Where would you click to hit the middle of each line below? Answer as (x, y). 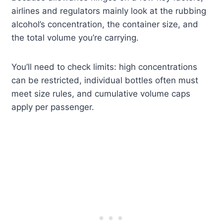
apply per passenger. (53, 107)
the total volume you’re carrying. (75, 38)
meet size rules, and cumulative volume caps (101, 94)
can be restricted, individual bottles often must (105, 81)
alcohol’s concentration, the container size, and (105, 25)
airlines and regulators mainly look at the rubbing (109, 11)
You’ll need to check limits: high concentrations (105, 67)
